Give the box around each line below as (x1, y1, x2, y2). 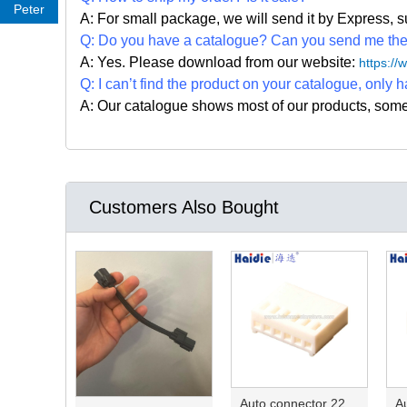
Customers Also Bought (89, 197, 279, 218)
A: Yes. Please (80, 55, 174, 71)
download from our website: (174, 55, 359, 71)
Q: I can (80, 76, 129, 93)
